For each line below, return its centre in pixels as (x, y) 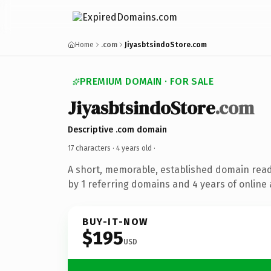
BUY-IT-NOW (116, 221)
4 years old (134, 148)
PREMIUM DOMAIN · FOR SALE (147, 81)
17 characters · (92, 148)
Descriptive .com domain (117, 129)
